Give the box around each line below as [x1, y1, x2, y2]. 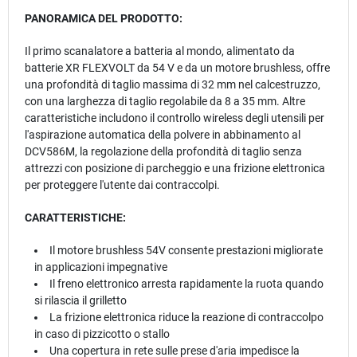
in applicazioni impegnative [34, 261, 167, 274]
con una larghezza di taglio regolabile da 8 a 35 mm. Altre [25, 95, 305, 108]
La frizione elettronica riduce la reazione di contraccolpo [49, 311, 324, 324]
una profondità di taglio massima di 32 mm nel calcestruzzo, [25, 78, 320, 92]
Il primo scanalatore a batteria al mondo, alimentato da [25, 45, 295, 58]
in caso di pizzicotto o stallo [34, 328, 170, 341]
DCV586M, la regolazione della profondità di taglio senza [25, 145, 302, 159]
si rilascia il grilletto [34, 294, 127, 308]
